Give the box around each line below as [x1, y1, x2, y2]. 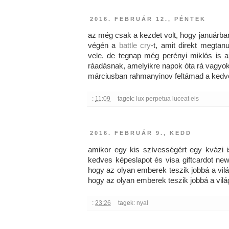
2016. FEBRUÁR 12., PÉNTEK [90, 16, 206, 22]
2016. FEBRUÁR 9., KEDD [90, 130, 192, 136]
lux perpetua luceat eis [135, 95, 199, 103]
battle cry [119, 41, 151, 50]
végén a [88, 41, 119, 50]
